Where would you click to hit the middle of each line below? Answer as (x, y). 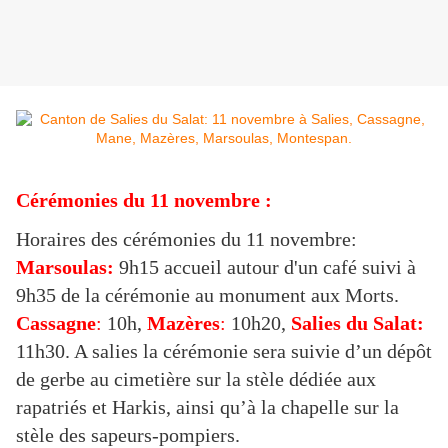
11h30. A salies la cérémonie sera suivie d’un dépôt (224, 350)
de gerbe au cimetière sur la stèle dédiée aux (196, 378)
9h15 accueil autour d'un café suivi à (265, 266)
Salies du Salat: (357, 322)
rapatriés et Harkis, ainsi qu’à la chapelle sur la (207, 406)
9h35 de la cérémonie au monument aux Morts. (207, 294)
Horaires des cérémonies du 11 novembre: (186, 238)
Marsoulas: (65, 266)
